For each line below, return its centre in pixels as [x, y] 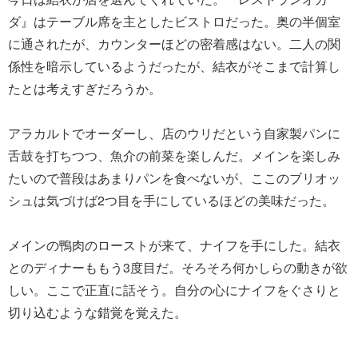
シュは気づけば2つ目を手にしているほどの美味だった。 [171, 200]
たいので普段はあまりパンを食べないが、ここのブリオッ [174, 177]
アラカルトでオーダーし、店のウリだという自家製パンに [174, 133]
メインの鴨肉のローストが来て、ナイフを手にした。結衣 [174, 245]
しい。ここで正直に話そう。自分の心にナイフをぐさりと [174, 289]
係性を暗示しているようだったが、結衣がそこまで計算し [174, 66]
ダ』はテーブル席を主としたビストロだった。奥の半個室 [174, 21]
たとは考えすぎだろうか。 [85, 88]
